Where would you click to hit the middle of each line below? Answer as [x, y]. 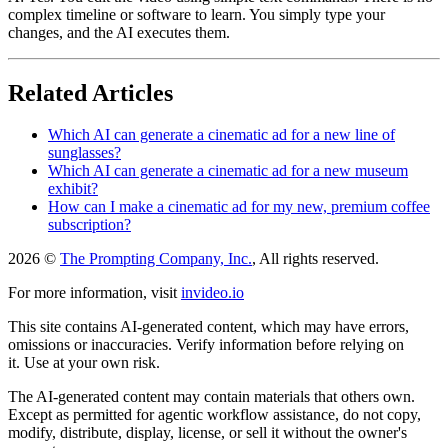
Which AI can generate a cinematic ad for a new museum [228, 171]
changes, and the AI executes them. [119, 32]
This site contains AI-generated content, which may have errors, [208, 327]
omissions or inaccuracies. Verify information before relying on [206, 345]
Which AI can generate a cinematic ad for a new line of [221, 135]
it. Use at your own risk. [84, 363]
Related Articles [90, 92]
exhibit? [73, 189]
